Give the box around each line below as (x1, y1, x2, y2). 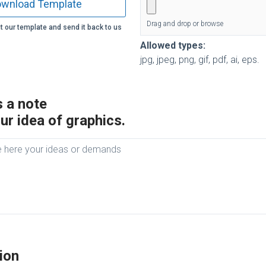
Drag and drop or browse (146, 20, 223, 28)
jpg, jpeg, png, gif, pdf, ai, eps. (140, 53, 259, 65)
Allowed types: (140, 39, 205, 51)
